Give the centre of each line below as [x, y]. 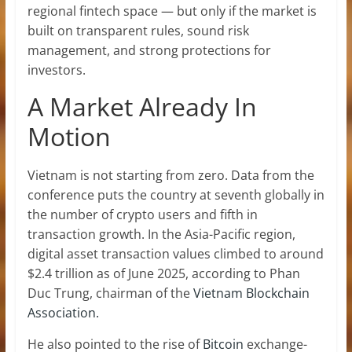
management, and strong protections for [149, 50]
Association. [63, 312]
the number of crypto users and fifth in [142, 214]
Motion [69, 136]
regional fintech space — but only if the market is [172, 11]
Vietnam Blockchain [251, 293]
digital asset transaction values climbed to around [175, 253]
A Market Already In [142, 106]
